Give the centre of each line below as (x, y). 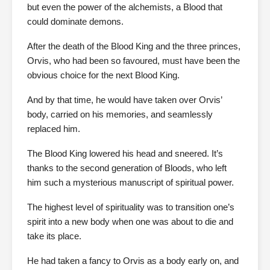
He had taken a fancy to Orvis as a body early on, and (133, 261)
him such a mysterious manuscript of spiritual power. (130, 182)
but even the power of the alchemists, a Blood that (125, 7)
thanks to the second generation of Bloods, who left (127, 168)
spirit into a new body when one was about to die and (130, 221)
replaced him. (54, 129)
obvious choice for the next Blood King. (103, 75)
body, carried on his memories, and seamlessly (120, 114)
